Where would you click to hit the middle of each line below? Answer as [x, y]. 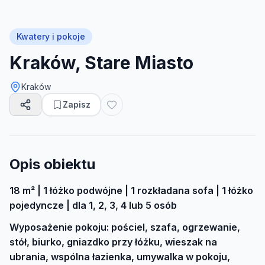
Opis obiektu [52, 164]
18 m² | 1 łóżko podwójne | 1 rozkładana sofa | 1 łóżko [131, 190]
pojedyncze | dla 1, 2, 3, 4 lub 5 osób [93, 205]
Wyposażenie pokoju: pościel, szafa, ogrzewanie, [125, 227]
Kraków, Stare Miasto [101, 63]
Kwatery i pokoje [51, 36]
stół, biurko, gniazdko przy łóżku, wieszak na [113, 242]
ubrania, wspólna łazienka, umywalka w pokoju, [120, 257]
